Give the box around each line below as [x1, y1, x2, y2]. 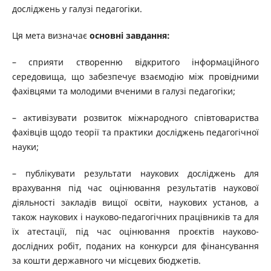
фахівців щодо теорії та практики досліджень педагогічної [11, 126, 260, 139]
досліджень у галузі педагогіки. [11, 2, 142, 15]
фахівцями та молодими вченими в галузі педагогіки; [11, 85, 235, 97]
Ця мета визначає [11, 29, 90, 41]
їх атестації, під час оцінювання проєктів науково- [11, 226, 260, 238]
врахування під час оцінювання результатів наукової [11, 182, 260, 194]
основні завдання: [89, 29, 170, 41]
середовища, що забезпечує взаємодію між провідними [11, 71, 260, 82]
